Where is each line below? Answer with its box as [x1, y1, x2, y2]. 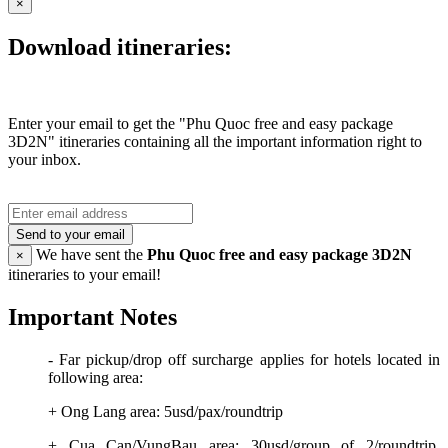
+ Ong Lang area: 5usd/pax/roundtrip [48, 403, 283, 421]
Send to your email [16, 227, 125, 243]
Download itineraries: [8, 34, 232, 61]
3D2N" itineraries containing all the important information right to [8, 133, 422, 151]
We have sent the [32, 246, 147, 264]
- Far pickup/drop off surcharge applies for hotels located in [48, 351, 440, 369]
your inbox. [8, 151, 81, 169]
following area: [48, 369, 143, 387]
